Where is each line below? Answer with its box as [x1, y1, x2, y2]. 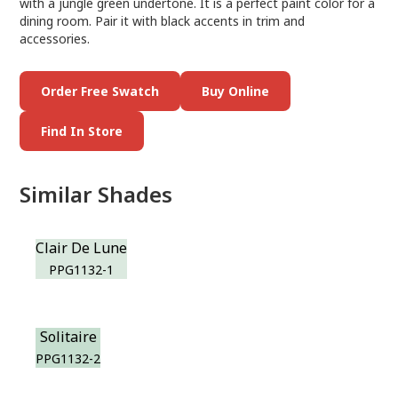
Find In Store [41, 123, 123, 139]
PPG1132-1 [49, 261, 115, 278]
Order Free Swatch [41, 83, 160, 99]
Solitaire [39, 327, 97, 346]
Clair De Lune [36, 238, 128, 258]
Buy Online [202, 83, 270, 99]
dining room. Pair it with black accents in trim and [20, 12, 306, 29]
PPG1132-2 [36, 350, 101, 367]
